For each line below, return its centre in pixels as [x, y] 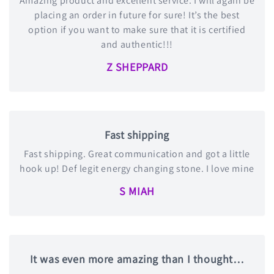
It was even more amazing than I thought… [137, 259]
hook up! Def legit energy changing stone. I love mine [137, 168]
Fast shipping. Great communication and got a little [137, 154]
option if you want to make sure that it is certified [137, 29]
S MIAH [137, 191]
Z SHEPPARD [137, 67]
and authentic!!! [137, 44]
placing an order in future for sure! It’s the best [137, 15]
